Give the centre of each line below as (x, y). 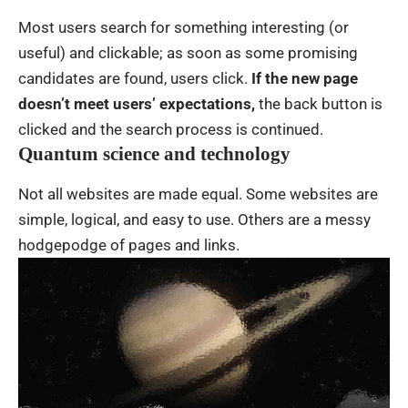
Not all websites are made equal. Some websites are (198, 194)
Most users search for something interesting (172, 28)
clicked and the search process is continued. (171, 130)
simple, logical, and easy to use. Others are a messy (194, 219)
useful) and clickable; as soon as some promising (188, 53)
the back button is (319, 104)
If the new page (303, 79)
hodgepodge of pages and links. (129, 245)
